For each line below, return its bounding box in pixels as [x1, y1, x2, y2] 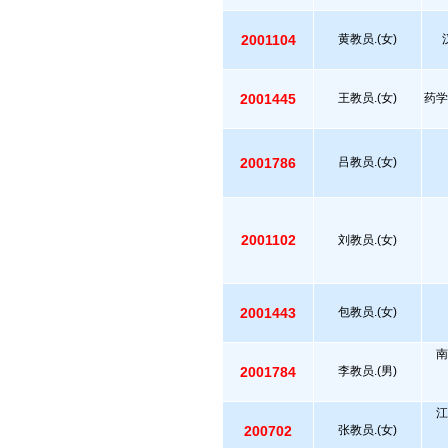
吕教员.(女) [338, 155, 397, 169]
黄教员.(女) [338, 32, 397, 46]
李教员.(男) [338, 364, 397, 378]
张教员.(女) [338, 423, 397, 437]
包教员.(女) [338, 305, 397, 319]
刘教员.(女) [338, 233, 397, 247]
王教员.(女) [338, 91, 397, 105]
